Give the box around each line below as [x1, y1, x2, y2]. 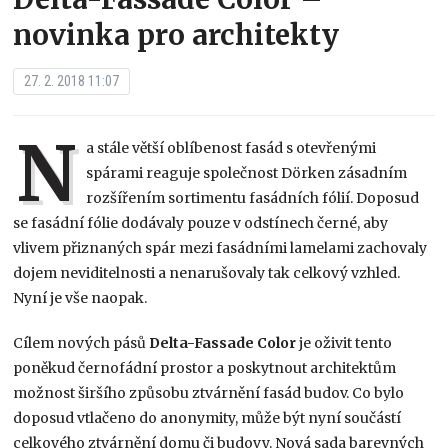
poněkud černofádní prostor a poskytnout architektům [13, 358, 397, 377]
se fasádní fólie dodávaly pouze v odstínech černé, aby [13, 213, 389, 232]
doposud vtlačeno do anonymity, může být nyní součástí [13, 408, 402, 427]
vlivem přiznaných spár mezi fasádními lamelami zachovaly [13, 238, 428, 257]
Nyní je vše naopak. [13, 288, 148, 307]
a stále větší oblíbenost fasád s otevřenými [86, 138, 377, 157]
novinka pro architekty [13, 16, 340, 53]
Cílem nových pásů [13, 333, 150, 352]
